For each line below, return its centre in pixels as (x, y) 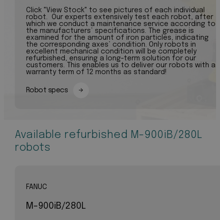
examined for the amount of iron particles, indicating (117, 38)
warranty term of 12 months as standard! (96, 72)
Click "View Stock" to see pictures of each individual (115, 10)
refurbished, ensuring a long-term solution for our (111, 58)
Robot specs (47, 90)
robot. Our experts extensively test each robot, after (119, 17)
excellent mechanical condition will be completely (111, 51)
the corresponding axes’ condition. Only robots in (111, 44)
